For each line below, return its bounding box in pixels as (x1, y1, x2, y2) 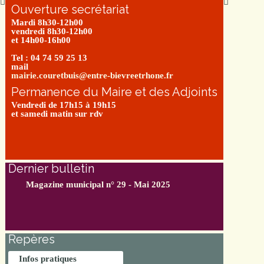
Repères (8, 232, 55, 246)
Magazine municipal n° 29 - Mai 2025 (26, 180, 170, 189)
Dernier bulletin (8, 161, 94, 176)
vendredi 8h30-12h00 (11, 27, 93, 36)
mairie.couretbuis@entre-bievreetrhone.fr (11, 71, 173, 80)
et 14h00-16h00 (11, 35, 71, 45)
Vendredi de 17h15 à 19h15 (11, 100, 116, 110)
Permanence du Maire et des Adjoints (11, 85, 217, 99)
